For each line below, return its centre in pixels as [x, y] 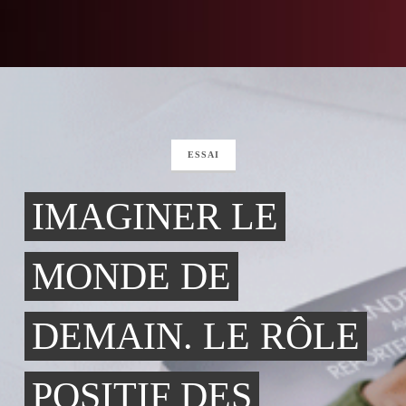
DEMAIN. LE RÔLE [196, 336]
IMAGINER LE [155, 217]
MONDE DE [131, 276]
